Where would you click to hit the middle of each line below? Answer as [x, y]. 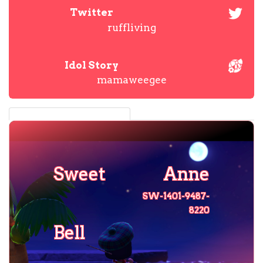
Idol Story [91, 65]
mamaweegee [131, 80]
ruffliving [131, 27]
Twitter [91, 12]
